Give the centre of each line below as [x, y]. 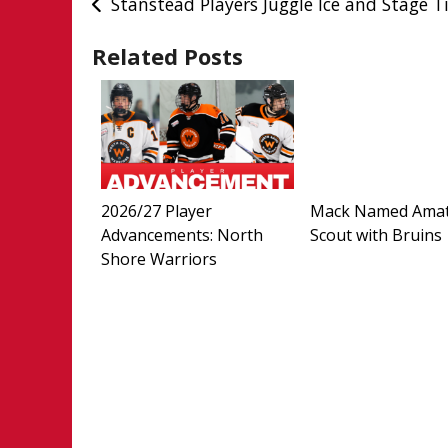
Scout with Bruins [376, 234]
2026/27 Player [156, 210]
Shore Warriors [158, 258]
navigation [162, 37]
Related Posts [168, 55]
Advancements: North [181, 234]
